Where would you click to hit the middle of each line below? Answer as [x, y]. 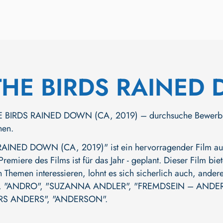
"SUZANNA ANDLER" [87, 186]
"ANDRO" [22, 186]
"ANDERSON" [79, 199]
